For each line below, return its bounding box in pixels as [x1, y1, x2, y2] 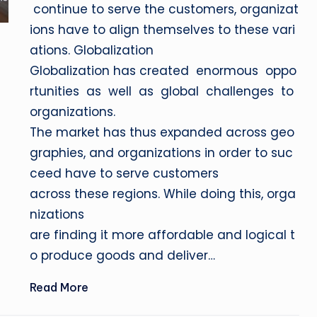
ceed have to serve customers [30, 165, 219, 182]
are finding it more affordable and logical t [30, 226, 296, 243]
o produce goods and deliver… [30, 247, 216, 264]
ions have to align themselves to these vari [30, 21, 296, 38]
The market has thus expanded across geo [30, 124, 295, 141]
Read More [30, 280, 89, 294]
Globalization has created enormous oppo [30, 62, 297, 79]
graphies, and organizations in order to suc [30, 144, 294, 161]
